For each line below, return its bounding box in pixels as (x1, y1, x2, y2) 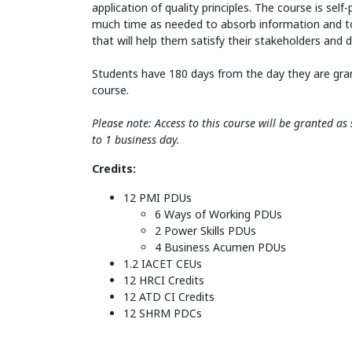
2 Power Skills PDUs (155, 223, 256, 239)
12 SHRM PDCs (123, 306, 202, 321)
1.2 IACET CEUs (123, 256, 202, 272)
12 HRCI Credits (123, 273, 204, 288)
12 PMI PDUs (123, 190, 192, 206)
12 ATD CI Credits (123, 289, 214, 305)
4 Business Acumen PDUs (155, 240, 286, 255)
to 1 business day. (92, 132, 180, 148)
